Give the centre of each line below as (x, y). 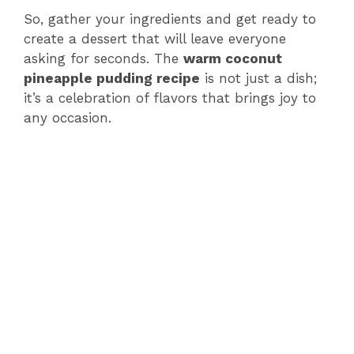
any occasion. (68, 117)
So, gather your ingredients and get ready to (170, 19)
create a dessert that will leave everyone (155, 38)
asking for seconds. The (104, 58)
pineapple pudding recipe (112, 78)
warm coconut (233, 58)
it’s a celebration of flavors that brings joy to (170, 98)
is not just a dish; (258, 78)
